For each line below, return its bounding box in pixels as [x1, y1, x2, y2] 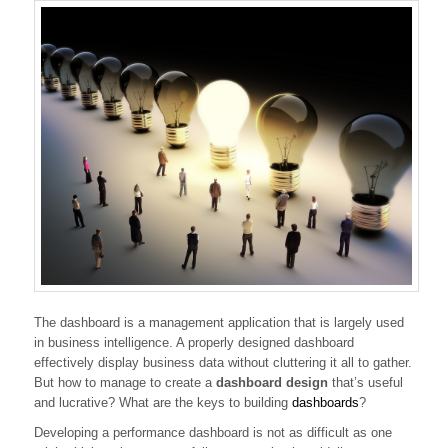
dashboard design [216, 375, 328, 391]
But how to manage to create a [34, 375, 216, 391]
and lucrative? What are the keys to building [34, 395, 288, 411]
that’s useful [328, 375, 403, 391]
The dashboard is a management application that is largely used [34, 315, 404, 331]
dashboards [288, 395, 359, 411]
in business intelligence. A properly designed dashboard [34, 335, 354, 351]
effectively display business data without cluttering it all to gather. [34, 355, 412, 371]
